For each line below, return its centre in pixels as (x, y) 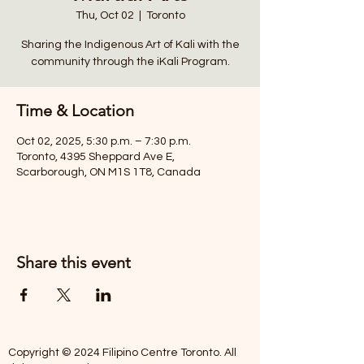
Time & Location (75, 110)
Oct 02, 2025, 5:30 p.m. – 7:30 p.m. (104, 141)
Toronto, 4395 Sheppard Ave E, (95, 157)
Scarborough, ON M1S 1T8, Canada (108, 172)
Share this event (74, 262)
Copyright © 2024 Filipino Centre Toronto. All (122, 353)
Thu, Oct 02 (104, 15)
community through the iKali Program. (130, 62)
